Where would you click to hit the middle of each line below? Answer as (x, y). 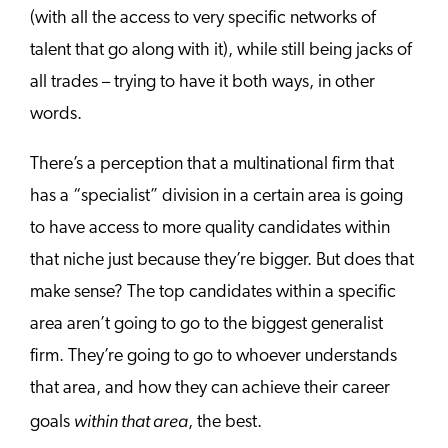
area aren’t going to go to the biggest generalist (206, 324)
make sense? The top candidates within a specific (213, 292)
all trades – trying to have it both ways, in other (202, 82)
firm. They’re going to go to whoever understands (213, 356)
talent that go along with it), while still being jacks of (221, 50)
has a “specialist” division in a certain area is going (216, 196)
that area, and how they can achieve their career (210, 388)
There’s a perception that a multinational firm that (212, 164)
